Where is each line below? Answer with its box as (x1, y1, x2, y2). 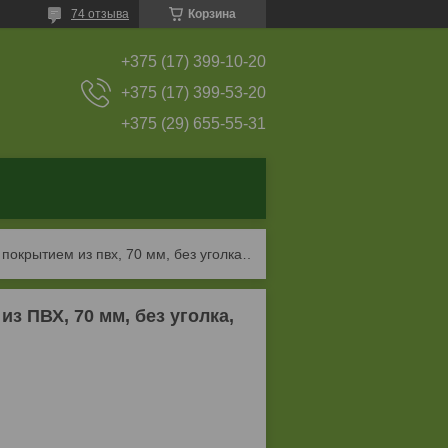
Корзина (188, 7, 236, 21)
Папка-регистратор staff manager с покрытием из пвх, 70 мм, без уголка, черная (242, 245, 257, 262)
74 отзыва (71, 7, 129, 21)
